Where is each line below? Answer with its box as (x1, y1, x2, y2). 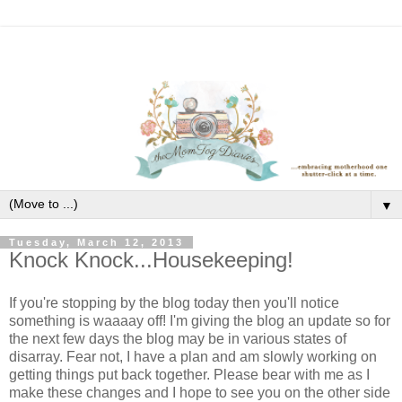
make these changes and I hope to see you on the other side (9, 384, 390, 400)
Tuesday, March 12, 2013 (9, 237, 184, 248)
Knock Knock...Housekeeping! (9, 248, 293, 272)
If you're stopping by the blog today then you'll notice (9, 294, 339, 310)
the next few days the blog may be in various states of (9, 330, 346, 346)
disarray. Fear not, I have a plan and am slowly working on (9, 348, 377, 364)
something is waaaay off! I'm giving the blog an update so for (9, 312, 390, 328)
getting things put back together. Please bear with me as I (9, 366, 370, 382)
